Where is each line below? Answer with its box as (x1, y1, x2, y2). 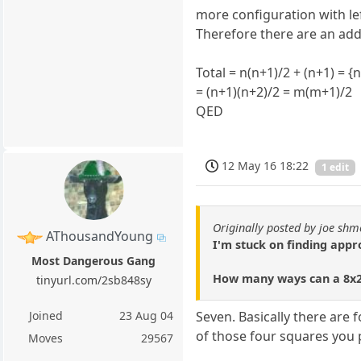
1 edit (322, 160, 350, 175)
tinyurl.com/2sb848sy (35, 272, 151, 288)
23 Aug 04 (119, 307, 174, 323)
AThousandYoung (46, 227, 154, 246)
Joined (28, 307, 63, 323)
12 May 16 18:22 (222, 158, 309, 174)
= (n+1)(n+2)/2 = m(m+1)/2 (196, 83, 353, 102)
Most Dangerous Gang (31, 252, 156, 268)
